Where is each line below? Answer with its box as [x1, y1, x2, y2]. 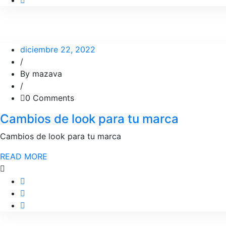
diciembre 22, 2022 [20, 44, 95, 54]
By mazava [20, 69, 62, 79]
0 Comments [25, 93, 74, 103]
